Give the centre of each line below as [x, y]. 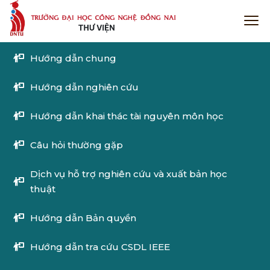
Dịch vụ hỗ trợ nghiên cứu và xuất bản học [129, 174]
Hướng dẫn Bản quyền [83, 218]
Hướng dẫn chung [73, 58]
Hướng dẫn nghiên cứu [84, 87]
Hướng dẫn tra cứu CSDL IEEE [100, 247]
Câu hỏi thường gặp [77, 145]
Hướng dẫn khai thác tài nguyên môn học [127, 116]
